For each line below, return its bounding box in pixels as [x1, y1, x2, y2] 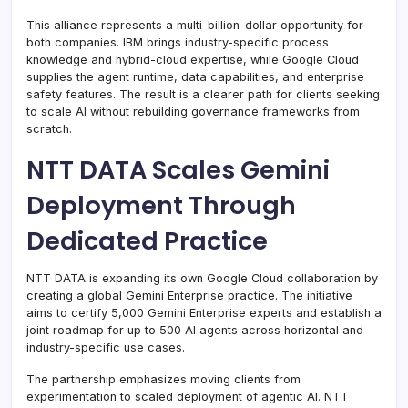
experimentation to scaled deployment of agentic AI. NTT [26, 389, 349, 403]
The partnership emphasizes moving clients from [26, 372, 301, 386]
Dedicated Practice [26, 222, 268, 259]
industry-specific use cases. [26, 340, 185, 354]
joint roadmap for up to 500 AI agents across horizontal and [26, 322, 363, 337]
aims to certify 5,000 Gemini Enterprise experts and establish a [26, 305, 382, 320]
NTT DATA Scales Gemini [26, 151, 330, 188]
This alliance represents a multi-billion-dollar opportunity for [26, 17, 363, 32]
